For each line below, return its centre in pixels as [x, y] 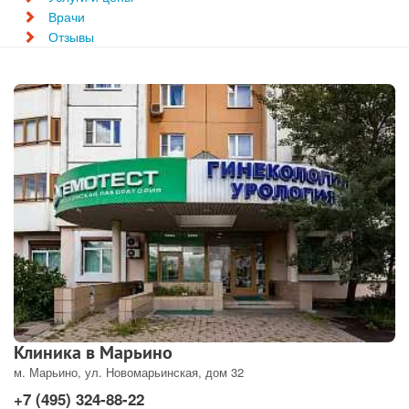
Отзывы [71, 37]
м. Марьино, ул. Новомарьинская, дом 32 [129, 372]
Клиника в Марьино [93, 352]
